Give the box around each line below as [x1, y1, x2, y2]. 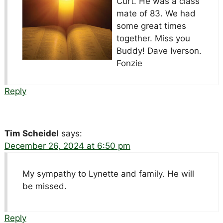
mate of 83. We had [116, 8, 196, 19]
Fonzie [116, 58, 142, 69]
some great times [116, 21, 186, 31]
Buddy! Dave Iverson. [116, 46, 202, 56]
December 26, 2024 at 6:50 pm [4, 141, 130, 151]
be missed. [22, 181, 67, 192]
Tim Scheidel [4, 128, 59, 139]
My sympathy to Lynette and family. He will [22, 169, 194, 179]
